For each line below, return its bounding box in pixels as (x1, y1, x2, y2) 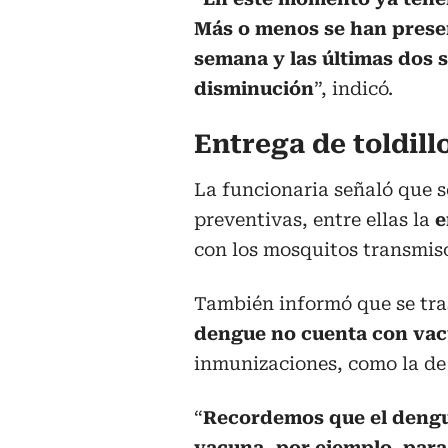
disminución (194, 78, 314, 100)
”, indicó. (314, 78, 393, 100)
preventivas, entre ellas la (194, 209, 435, 231)
